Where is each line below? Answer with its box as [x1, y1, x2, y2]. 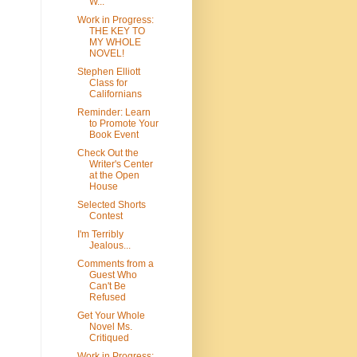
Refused [88, 292, 126, 304]
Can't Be [88, 280, 126, 292]
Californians [88, 88, 142, 100]
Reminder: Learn [76, 107, 151, 119]
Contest [88, 210, 123, 222]
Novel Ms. [88, 321, 132, 333]
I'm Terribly [76, 229, 124, 241]
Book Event [88, 129, 139, 141]
